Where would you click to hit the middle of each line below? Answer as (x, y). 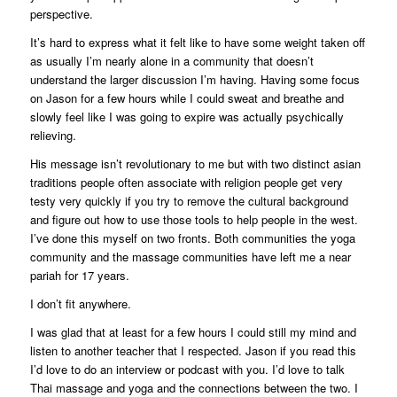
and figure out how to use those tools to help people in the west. (194, 219)
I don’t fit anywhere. (80, 303)
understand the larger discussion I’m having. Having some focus (195, 79)
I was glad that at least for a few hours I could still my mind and (193, 331)
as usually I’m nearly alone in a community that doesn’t (171, 60)
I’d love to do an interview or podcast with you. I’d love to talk (187, 369)
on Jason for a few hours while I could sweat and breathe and (187, 97)
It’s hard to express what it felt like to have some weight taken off (197, 42)
